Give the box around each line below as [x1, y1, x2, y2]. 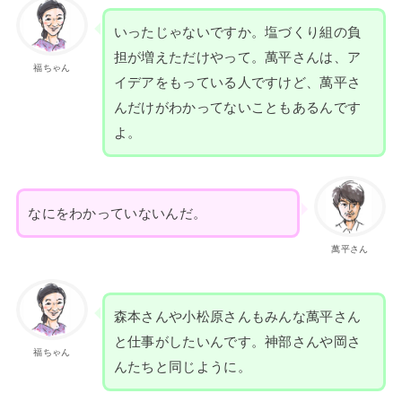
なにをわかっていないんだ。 [28, 205, 207, 221]
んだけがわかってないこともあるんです [113, 100, 362, 115]
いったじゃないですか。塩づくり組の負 [113, 24, 362, 39]
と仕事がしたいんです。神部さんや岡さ [113, 335, 362, 350]
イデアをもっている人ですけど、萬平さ [113, 74, 362, 90]
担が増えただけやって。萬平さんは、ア [113, 49, 362, 65]
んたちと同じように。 [113, 360, 251, 375]
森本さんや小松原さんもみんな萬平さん [113, 310, 362, 325]
